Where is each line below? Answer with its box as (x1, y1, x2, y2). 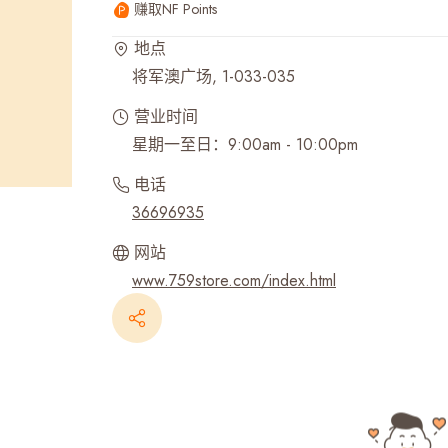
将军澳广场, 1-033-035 (132, 65, 295, 88)
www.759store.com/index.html (132, 269, 336, 292)
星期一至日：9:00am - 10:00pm (132, 133, 358, 156)
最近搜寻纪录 (85, 21, 193, 47)
